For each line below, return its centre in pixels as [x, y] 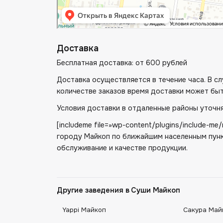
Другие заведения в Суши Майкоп [118, 190]
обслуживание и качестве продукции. [122, 148]
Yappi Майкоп [84, 210]
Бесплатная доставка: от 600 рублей [122, 63]
